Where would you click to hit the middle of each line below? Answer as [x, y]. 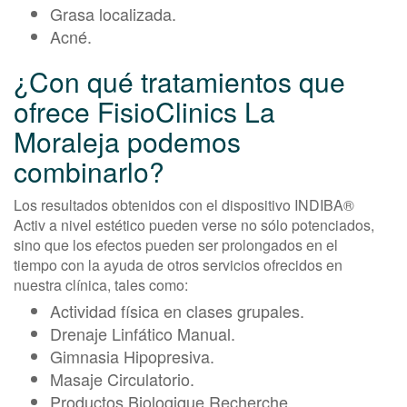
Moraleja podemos [127, 141]
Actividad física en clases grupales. [177, 310]
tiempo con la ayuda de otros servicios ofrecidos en [178, 264]
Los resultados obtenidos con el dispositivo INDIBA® [184, 204]
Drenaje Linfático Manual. [143, 333]
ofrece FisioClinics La [144, 111]
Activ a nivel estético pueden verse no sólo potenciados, [194, 224]
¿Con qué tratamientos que [179, 81]
